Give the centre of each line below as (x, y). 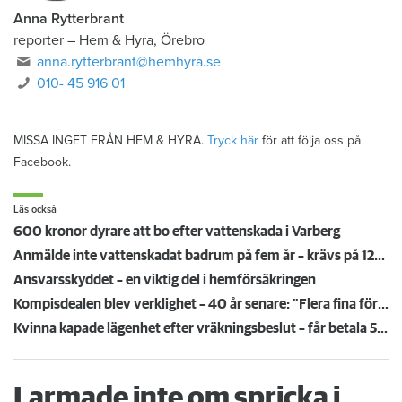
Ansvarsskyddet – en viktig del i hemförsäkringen (165, 280)
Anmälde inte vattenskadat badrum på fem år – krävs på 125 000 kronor (380, 256)
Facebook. (42, 162)
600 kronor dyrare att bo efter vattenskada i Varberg (177, 232)
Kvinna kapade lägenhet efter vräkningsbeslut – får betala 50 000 (382, 329)
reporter (39, 41)
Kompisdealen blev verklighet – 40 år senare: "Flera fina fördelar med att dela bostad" (383, 305)
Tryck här (233, 141)
